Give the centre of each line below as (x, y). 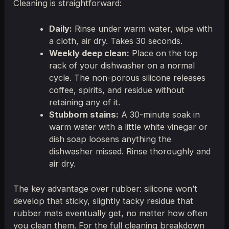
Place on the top (163, 53)
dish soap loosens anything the (110, 139)
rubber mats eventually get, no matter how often (111, 213)
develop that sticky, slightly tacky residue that (104, 201)
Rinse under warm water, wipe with (142, 29)
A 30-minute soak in (159, 115)
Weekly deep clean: (89, 53)
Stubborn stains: (84, 115)
